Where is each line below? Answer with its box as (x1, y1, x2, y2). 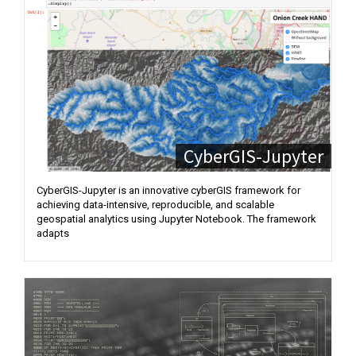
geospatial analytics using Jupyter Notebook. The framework (37, 213, 316, 225)
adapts (37, 227, 69, 239)
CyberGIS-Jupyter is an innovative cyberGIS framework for (37, 184, 300, 196)
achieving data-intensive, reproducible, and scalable (37, 199, 274, 211)
